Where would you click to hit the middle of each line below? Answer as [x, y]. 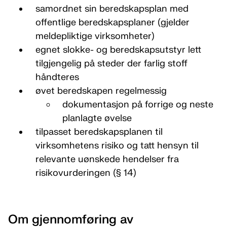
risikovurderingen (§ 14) [86, 173]
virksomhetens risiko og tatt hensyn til [117, 146]
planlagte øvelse [97, 118]
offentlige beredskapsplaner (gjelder [112, 23]
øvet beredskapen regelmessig [101, 91]
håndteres [57, 77]
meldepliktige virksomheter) [95, 36]
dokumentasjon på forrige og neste [138, 105]
